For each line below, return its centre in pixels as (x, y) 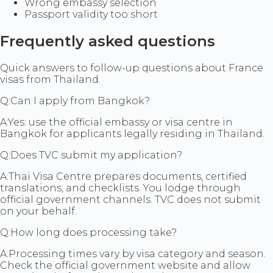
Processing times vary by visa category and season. (137, 253)
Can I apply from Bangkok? (80, 101)
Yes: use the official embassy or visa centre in (120, 122)
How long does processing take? (94, 232)
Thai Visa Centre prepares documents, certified (128, 176)
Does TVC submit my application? (96, 155)
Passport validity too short (91, 14)
